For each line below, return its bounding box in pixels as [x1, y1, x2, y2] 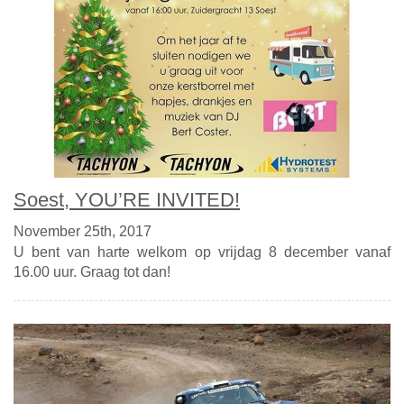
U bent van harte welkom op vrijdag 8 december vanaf [14, 244, 390, 261]
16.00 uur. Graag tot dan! [14, 264, 170, 280]
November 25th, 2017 [14, 224, 151, 240]
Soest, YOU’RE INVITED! [14, 188, 240, 212]
